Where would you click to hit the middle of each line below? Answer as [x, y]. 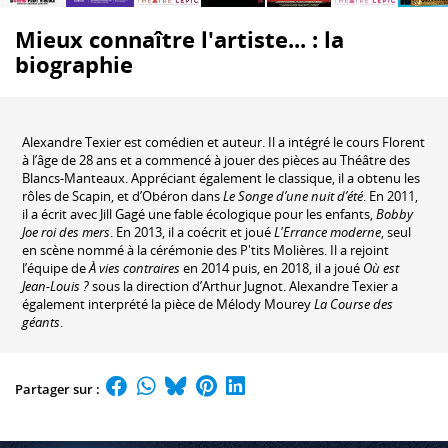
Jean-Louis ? [55, 285]
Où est [380, 267]
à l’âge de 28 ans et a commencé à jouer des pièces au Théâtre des [215, 159]
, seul [395, 231]
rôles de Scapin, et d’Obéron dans [122, 195]
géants [40, 321]
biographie [74, 64]
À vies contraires [134, 267]
